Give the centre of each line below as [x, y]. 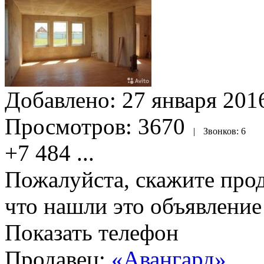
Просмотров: [71, 126]
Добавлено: [63, 100]
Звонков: [222, 131]
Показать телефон [92, 232]
